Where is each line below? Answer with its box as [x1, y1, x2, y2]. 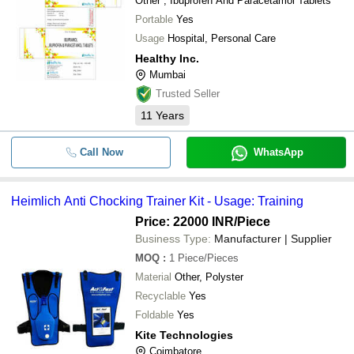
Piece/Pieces [178, 252, 239, 264]
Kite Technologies [135, 329, 233, 341]
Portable [135, 13, 173, 25]
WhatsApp [253, 146, 303, 158]
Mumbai [149, 69, 186, 81]
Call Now [79, 146, 123, 158]
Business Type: [135, 232, 211, 245]
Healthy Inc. [135, 52, 199, 65]
